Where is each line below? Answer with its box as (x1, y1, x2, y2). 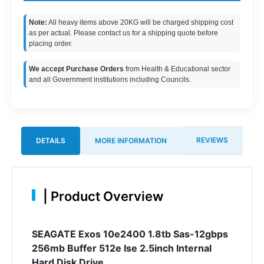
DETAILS (36, 136, 65, 145)
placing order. (29, 39, 72, 48)
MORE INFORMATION (95, 136, 167, 145)
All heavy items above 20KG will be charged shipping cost (47, 18, 233, 27)
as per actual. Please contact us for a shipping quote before (29, 29, 218, 37)
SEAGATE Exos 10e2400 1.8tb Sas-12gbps (31, 227, 228, 240)
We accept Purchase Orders (29, 65, 124, 73)
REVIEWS (196, 136, 228, 144)
